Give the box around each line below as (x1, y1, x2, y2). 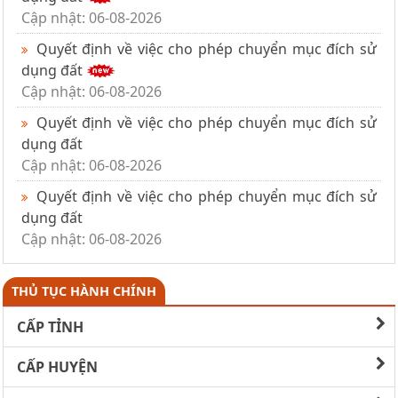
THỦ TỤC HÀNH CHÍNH (12, 282, 156, 299)
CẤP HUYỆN (17, 356, 98, 377)
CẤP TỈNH (17, 316, 84, 337)
